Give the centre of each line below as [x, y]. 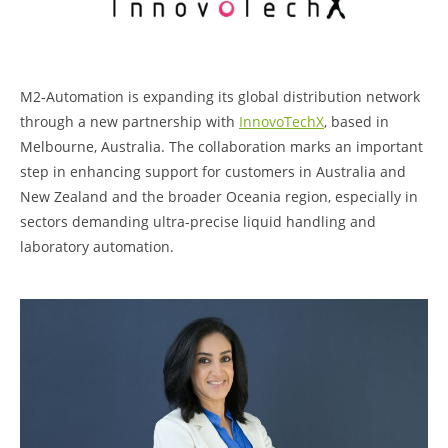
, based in [356, 121]
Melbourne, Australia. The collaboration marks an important [221, 146]
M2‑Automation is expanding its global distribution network [220, 96]
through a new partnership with [129, 121]
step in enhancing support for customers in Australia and [213, 171]
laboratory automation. [97, 246]
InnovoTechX [281, 121]
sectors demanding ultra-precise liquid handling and [198, 221]
